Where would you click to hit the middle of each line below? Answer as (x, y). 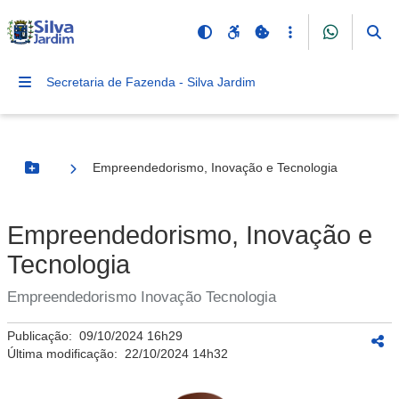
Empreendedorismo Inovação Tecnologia (142, 297)
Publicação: (43, 336)
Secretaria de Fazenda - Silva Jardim (151, 82)
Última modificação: (66, 354)
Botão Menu (68, 175)
